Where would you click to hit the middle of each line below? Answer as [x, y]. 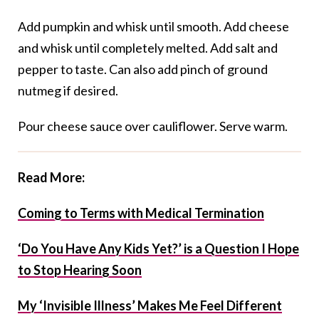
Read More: [51, 178]
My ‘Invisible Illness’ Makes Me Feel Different [150, 306]
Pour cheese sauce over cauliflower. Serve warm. [153, 126]
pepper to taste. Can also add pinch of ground [143, 69]
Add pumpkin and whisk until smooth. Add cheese [153, 27]
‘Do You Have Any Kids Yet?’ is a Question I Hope [158, 249]
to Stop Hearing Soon [80, 270]
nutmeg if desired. [68, 91]
